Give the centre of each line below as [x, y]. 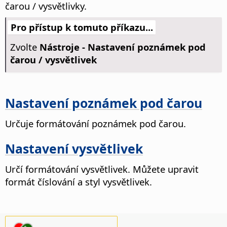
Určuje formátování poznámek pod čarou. [96, 123]
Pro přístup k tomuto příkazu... [82, 27]
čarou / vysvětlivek [53, 60]
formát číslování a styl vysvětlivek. [79, 181]
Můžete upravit [164, 169]
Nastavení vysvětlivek [74, 149]
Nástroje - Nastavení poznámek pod [122, 47]
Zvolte [25, 47]
